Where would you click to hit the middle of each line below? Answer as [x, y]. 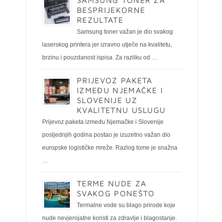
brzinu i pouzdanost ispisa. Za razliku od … [100, 57]
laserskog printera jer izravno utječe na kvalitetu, [107, 45]
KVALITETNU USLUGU [121, 110]
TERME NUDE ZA [112, 183]
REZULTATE [100, 20]
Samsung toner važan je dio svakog [125, 32]
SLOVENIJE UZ [107, 100]
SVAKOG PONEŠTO [116, 193]
